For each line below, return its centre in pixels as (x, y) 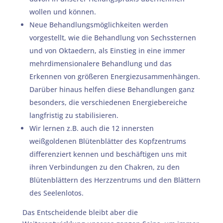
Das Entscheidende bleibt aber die (80, 212)
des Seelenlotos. (56, 193)
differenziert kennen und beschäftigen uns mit (108, 154)
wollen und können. (62, 12)
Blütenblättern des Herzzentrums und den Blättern (115, 180)
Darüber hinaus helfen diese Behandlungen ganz (112, 89)
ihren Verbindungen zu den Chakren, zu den (104, 167)
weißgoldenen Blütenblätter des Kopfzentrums (108, 141)
